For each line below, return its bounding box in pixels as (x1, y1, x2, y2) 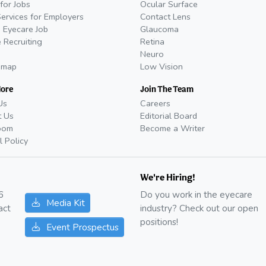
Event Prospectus (46, 220, 119, 233)
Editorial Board (140, 109, 197, 122)
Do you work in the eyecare (140, 188, 252, 201)
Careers (140, 97, 170, 109)
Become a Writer (140, 122, 205, 134)
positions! (140, 215, 178, 228)
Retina (140, 35, 164, 47)
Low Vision (140, 60, 183, 72)
